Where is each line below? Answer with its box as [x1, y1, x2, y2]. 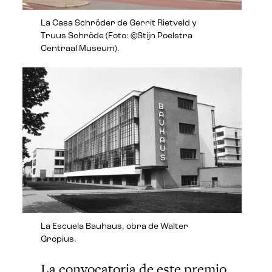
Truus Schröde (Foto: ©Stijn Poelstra [41, 32, 193, 41]
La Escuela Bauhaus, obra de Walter [41, 222, 189, 231]
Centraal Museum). [41, 44, 120, 54]
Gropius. [41, 234, 77, 244]
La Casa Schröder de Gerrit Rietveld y [41, 19, 197, 29]
